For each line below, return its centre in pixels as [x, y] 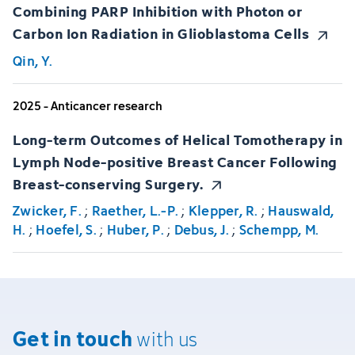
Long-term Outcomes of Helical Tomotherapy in [177, 139]
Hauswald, [301, 210]
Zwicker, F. [47, 210]
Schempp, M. [279, 229]
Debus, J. [201, 229]
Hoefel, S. [66, 229]
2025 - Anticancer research [88, 105]
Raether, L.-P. [135, 210]
